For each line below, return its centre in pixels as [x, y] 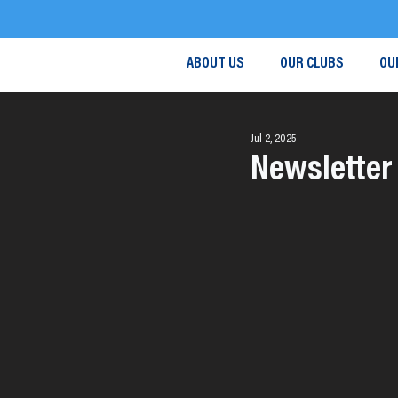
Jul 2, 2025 [273, 139]
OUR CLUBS [312, 64]
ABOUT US [215, 64]
